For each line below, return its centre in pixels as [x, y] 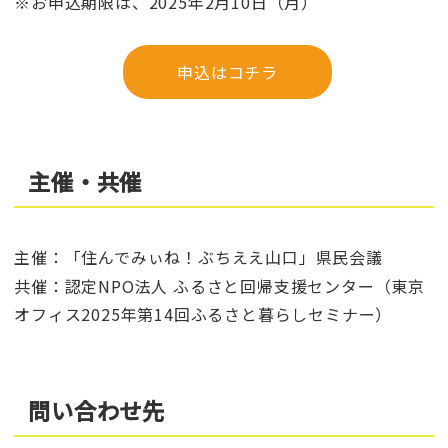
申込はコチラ [227, 71]
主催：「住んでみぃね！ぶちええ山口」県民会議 [198, 257]
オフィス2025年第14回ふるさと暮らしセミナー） [203, 314]
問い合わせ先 [97, 409]
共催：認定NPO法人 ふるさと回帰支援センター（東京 [219, 286]
